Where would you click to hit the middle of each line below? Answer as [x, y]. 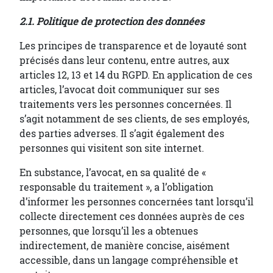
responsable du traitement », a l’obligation [116, 187]
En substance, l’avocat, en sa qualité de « [113, 173]
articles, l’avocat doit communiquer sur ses [119, 90]
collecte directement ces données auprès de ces [132, 217]
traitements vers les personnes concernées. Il [126, 105]
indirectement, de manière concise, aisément [125, 246]
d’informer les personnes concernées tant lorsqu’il [136, 202]
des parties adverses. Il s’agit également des [122, 134]
